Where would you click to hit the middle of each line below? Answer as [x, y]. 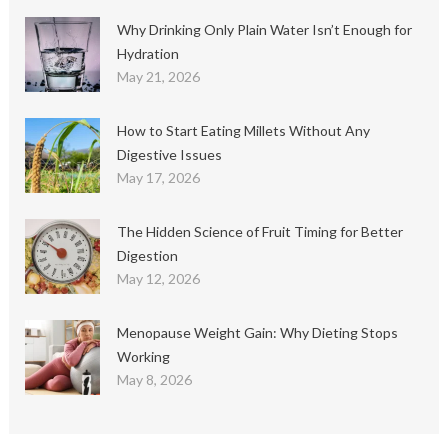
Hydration [147, 54]
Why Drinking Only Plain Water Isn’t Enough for [264, 30]
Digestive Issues [169, 155]
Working [143, 357]
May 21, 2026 [158, 77]
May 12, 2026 [158, 279]
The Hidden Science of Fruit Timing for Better [259, 232]
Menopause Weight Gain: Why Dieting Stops [257, 333]
